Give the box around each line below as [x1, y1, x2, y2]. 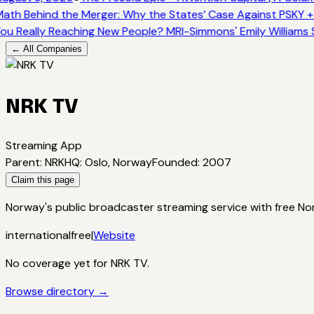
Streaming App [6, 137, 82, 153]
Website [93, 227, 135, 243]
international [6, 227, 71, 243]
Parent [6, 154, 40, 170]
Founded [152, 154, 198, 170]
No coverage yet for [6, 255, 111, 271]
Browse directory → [6, 283, 109, 299]
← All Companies [11, 43, 82, 54]
